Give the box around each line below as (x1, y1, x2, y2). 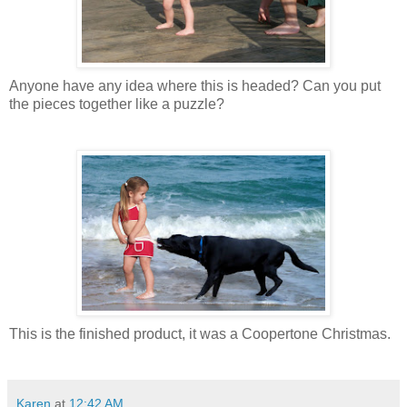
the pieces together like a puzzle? (9, 95, 224, 112)
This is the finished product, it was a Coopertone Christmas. (9, 325, 391, 342)
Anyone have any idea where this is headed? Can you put (9, 77, 381, 94)
